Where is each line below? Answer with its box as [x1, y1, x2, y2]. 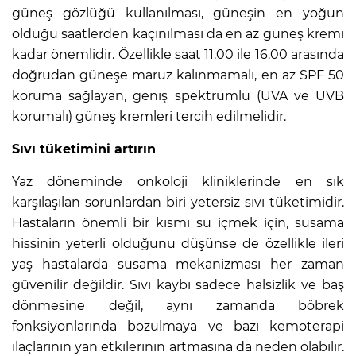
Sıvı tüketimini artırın [12, 141, 156, 157]
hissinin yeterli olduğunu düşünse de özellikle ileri [12, 235, 344, 251]
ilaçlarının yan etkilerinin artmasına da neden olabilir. [12, 339, 344, 354]
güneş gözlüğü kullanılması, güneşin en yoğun [12, 5, 344, 21]
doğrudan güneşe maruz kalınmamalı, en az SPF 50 [12, 67, 344, 83]
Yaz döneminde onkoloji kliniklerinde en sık [12, 173, 344, 189]
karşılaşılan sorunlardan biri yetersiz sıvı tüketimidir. [12, 194, 344, 210]
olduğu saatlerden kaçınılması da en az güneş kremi [12, 25, 344, 41]
